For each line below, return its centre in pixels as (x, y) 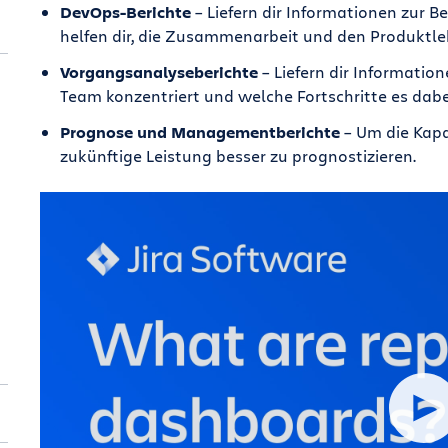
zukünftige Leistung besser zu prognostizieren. (237, 155)
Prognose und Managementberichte (199, 132)
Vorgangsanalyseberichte (158, 72)
